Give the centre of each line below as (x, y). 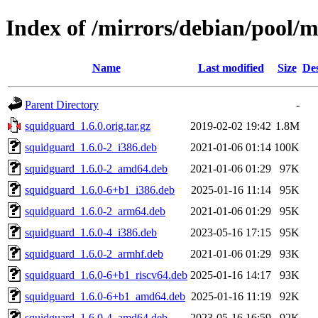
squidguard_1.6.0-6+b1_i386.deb (100, 190)
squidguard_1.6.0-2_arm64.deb (95, 211)
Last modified (231, 67)
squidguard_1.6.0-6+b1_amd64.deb (105, 296)
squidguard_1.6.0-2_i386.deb (91, 147)
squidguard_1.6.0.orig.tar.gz (88, 126)
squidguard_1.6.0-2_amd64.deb (96, 168)
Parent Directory (62, 104)
